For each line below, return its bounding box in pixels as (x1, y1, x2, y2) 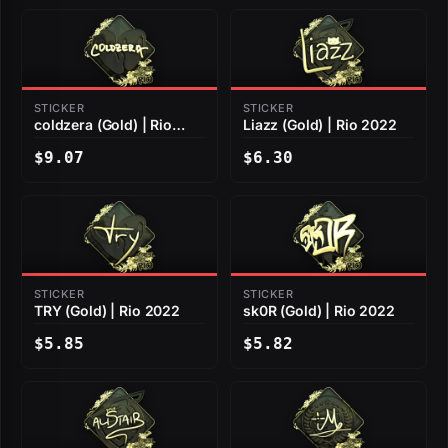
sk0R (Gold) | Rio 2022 (243, 302, 395, 320)
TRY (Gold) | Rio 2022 (34, 302, 181, 320)
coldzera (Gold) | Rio (34, 116, 173, 134)
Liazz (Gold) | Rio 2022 (243, 116, 397, 134)
